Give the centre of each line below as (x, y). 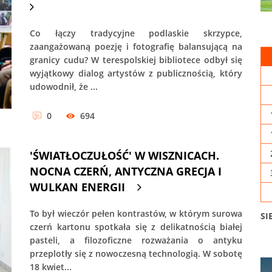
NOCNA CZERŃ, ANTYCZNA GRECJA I (126, 171)
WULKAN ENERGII (77, 187)
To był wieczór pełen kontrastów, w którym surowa (136, 213)
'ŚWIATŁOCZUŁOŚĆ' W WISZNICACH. (124, 155)
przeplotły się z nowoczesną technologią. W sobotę (136, 253)
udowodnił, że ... (64, 87)
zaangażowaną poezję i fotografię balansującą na (136, 47)
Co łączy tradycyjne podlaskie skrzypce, (136, 33)
